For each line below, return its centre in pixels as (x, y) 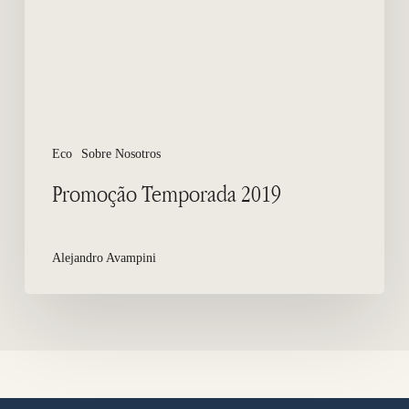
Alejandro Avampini (104, 257)
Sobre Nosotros (121, 154)
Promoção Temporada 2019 (166, 194)
